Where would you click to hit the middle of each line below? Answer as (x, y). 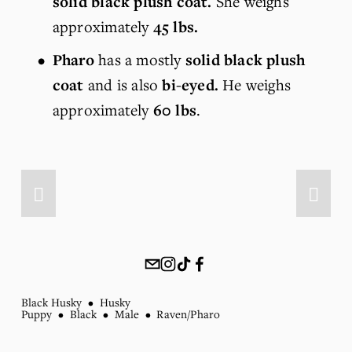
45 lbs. (176, 27)
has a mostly (139, 60)
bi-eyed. (192, 85)
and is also (123, 85)
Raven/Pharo (189, 313)
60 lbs (174, 110)
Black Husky (51, 302)
